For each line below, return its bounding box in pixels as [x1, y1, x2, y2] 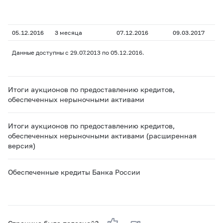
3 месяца [55, 29, 82, 36]
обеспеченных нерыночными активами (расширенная [8, 131, 197, 140]
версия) [8, 141, 35, 150]
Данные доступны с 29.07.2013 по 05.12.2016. [12, 49, 144, 56]
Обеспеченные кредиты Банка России [8, 168, 140, 176]
